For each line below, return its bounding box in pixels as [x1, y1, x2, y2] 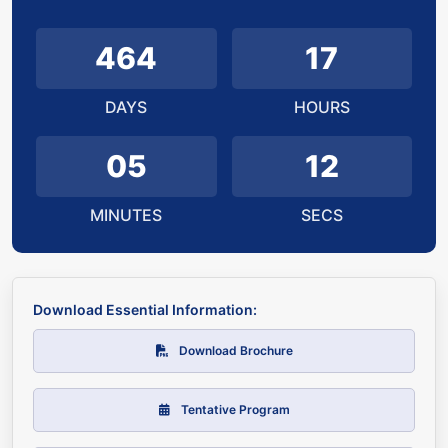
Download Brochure [175, 342, 293, 358]
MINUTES [90, 204, 163, 225]
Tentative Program [177, 401, 290, 417]
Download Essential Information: [33, 300, 257, 318]
